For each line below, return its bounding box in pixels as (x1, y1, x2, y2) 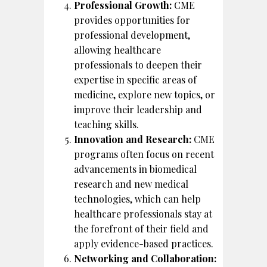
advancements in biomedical (74, 162, 197, 175)
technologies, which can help (74, 192, 201, 205)
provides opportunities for (74, 13, 190, 26)
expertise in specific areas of (74, 73, 197, 86)
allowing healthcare (74, 43, 161, 56)
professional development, (74, 28, 190, 41)
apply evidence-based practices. (74, 237, 213, 250)
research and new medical (74, 177, 188, 190)
